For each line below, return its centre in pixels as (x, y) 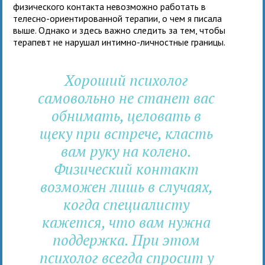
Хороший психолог (127, 80)
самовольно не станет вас (127, 98)
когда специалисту (127, 204)
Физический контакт (127, 169)
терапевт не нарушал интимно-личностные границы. (119, 42)
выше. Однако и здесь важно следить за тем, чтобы (119, 30)
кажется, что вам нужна (127, 222)
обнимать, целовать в (127, 115)
